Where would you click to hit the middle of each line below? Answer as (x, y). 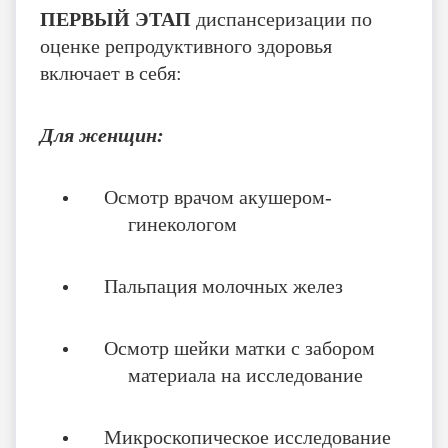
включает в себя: (111, 72)
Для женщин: (102, 134)
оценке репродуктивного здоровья (186, 45)
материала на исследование (245, 374)
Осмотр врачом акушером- (218, 196)
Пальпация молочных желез (223, 285)
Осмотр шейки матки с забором (239, 347)
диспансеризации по (284, 18)
